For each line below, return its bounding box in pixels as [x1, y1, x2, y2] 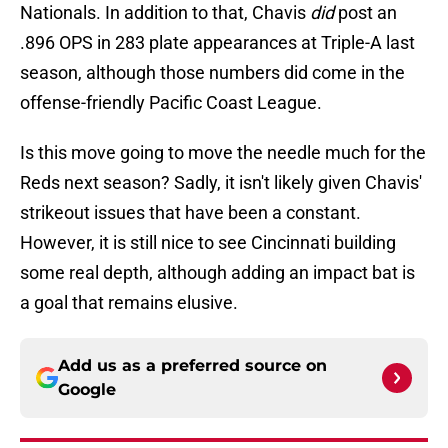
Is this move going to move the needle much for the [20, 142, 426, 164]
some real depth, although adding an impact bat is [20, 262, 415, 284]
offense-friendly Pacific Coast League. [20, 92, 322, 114]
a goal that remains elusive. [20, 292, 238, 314]
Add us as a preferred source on [58, 356, 327, 376]
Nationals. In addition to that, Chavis [20, 2, 310, 24]
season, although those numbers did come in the [20, 62, 405, 84]
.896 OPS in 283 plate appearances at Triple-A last [20, 32, 415, 54]
